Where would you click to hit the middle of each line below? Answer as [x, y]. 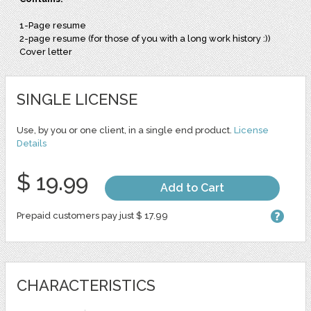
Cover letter [46, 52]
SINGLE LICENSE [77, 100]
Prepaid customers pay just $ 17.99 [92, 216]
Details [31, 144]
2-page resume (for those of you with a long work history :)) [145, 39]
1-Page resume [53, 26]
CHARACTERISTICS [86, 286]
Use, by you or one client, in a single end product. [125, 131]
